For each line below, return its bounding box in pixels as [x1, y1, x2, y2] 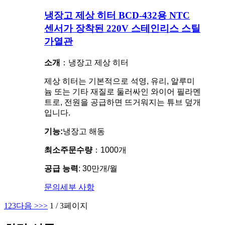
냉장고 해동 [63, 127, 105, 136]
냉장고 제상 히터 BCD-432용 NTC [44, 10, 190, 21]
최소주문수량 [44, 145, 92, 154]
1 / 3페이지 [50, 201, 88, 210]
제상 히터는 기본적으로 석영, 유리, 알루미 [44, 76, 195, 85]
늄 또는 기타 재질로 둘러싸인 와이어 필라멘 [44, 87, 201, 96]
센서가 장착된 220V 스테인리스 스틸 [44, 23, 200, 34]
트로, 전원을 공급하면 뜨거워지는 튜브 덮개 [44, 97, 201, 106]
